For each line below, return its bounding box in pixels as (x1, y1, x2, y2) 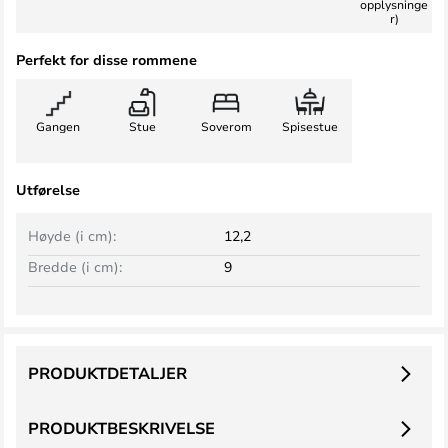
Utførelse (16, 180, 80, 199)
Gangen (36, 118, 80, 134)
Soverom (200, 118, 252, 134)
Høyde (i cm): (28, 226, 116, 245)
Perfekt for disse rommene (16, 50, 197, 69)
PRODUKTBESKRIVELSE (28, 417, 215, 439)
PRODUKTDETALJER (28, 362, 187, 384)
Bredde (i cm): (28, 257, 122, 276)
